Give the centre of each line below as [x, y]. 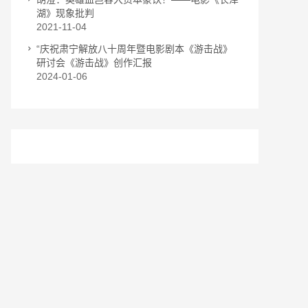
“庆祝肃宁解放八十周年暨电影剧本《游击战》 [134, 49]
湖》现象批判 [65, 13]
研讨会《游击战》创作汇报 [94, 63]
